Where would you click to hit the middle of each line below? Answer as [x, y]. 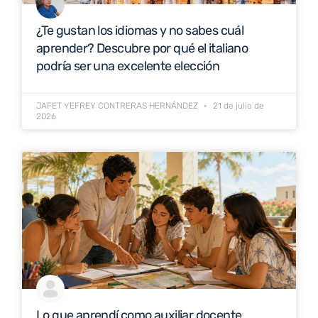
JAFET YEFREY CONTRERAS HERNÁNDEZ [118, 106]
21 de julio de [237, 106]
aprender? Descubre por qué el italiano [142, 48]
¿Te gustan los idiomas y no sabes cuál [140, 31]
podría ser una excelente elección [128, 66]
